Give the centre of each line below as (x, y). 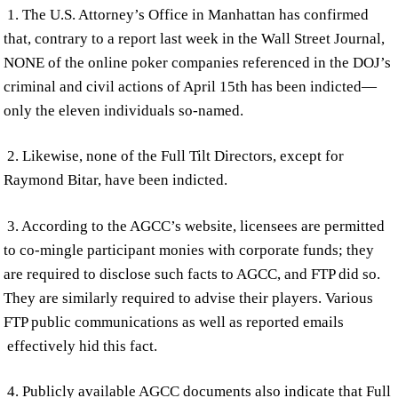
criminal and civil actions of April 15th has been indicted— (191, 87)
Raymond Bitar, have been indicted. (116, 180)
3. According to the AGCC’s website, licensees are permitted (195, 226)
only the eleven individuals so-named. (124, 111)
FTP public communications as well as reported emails (174, 322)
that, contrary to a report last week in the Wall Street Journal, (195, 39)
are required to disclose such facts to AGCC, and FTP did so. (192, 274)
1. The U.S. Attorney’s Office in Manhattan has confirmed (187, 15)
